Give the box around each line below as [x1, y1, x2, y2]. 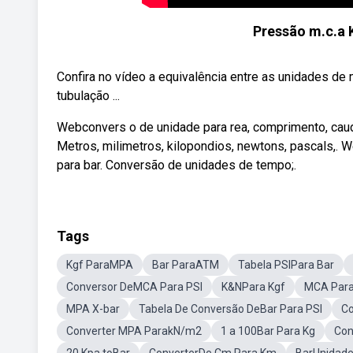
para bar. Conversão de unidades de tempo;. [57, 158, 296, 173]
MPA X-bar [66, 303, 120, 315]
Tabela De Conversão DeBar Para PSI [139, 303, 322, 315]
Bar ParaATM [152, 258, 219, 271]
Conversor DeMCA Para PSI [66, 281, 203, 293]
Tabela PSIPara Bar [238, 258, 334, 271]
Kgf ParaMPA [66, 258, 133, 271]
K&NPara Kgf [221, 281, 285, 293]
